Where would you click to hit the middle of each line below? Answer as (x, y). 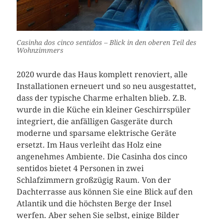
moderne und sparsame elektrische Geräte (96, 133)
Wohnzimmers (40, 50)
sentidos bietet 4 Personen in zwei (80, 168)
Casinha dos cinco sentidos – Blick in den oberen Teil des (106, 42)
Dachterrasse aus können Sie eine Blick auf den (104, 192)
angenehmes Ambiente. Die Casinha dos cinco (102, 156)
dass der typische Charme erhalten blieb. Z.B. (101, 98)
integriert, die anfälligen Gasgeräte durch (94, 121)
